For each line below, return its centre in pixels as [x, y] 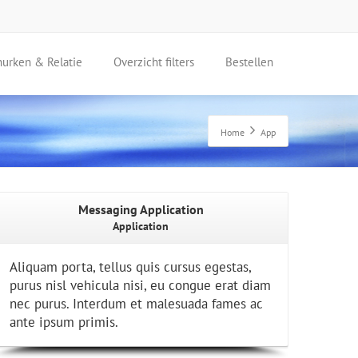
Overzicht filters [154, 62]
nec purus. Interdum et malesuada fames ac [136, 304]
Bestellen [249, 62]
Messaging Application [141, 209]
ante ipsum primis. [64, 322]
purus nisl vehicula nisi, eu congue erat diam [140, 285]
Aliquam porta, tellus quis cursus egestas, [130, 267]
